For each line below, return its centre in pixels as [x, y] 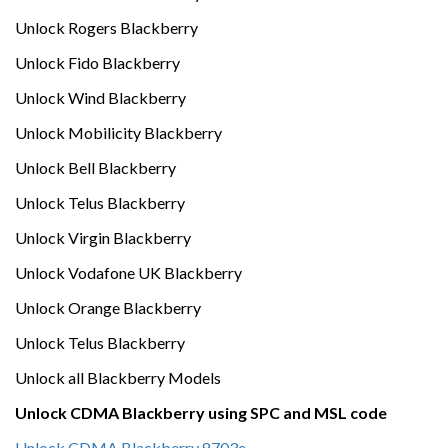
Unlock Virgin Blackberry [103, 237]
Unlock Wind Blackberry [100, 97]
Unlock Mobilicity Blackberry [118, 132]
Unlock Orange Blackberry [108, 307]
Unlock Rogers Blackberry [106, 27]
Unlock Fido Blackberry [97, 62]
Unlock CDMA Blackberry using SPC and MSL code [201, 412]
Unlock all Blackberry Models [118, 377]
